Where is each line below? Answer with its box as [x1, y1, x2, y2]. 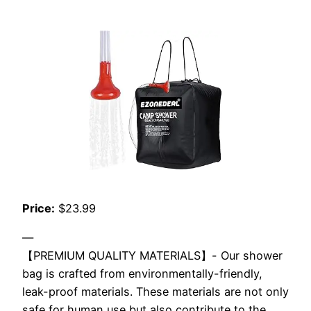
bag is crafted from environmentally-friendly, [22, 267, 262, 281]
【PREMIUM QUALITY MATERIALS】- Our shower [22, 249, 283, 263]
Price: [22, 201, 55, 216]
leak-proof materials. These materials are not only [22, 285, 289, 299]
